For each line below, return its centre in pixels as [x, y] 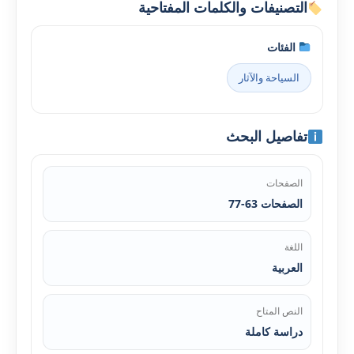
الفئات [283, 47]
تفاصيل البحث [266, 136]
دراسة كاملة [274, 331]
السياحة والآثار [269, 77]
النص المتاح [279, 311]
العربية [287, 267]
